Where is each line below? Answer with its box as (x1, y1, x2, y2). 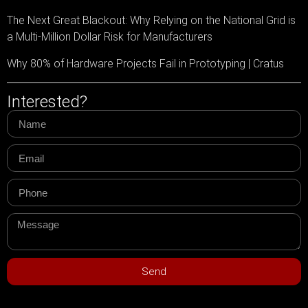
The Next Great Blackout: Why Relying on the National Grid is (7, 14, 296, 27)
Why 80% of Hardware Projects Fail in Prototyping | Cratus (7, 57, 284, 71)
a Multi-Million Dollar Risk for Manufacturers (7, 30, 212, 44)
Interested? (7, 92, 87, 112)
